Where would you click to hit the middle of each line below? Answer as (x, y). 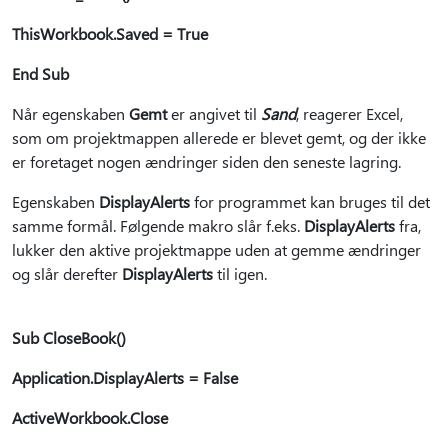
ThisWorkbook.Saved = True (110, 33)
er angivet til (214, 113)
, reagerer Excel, (349, 113)
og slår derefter (67, 273)
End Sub (40, 73)
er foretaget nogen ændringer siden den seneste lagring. (206, 161)
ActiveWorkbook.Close (90, 417)
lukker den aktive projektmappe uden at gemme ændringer (216, 249)
